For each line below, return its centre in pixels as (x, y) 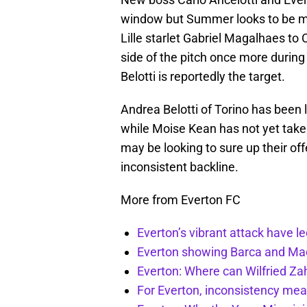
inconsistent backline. (180, 167)
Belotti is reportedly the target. (203, 77)
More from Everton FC (181, 200)
